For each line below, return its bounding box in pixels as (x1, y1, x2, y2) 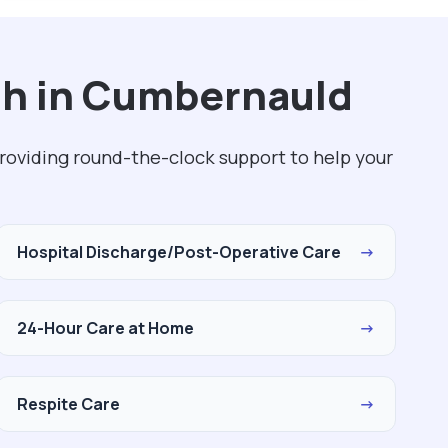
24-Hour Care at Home (17, 317, 194, 339)
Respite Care (17, 393, 120, 415)
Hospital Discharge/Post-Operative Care (17, 241, 341, 263)
